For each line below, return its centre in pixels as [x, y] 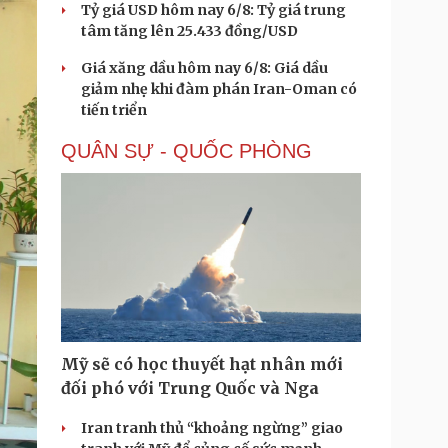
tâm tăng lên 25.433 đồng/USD [189, 31]
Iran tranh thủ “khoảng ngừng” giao [212, 428]
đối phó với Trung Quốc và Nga [190, 388]
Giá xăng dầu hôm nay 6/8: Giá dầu [204, 68]
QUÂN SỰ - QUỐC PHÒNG [186, 151]
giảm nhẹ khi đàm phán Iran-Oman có [219, 89]
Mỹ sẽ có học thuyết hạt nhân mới [202, 364]
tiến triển [114, 110]
